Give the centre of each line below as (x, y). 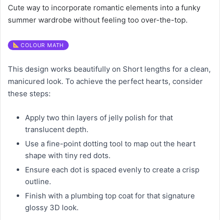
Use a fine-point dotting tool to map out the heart (110, 143)
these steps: (29, 93)
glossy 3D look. (52, 207)
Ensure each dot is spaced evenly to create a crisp (112, 169)
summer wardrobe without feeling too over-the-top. (98, 20)
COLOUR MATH (41, 45)
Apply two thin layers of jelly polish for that (99, 117)
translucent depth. (57, 129)
